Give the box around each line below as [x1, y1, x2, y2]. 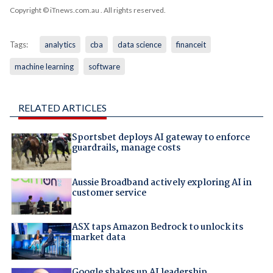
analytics [44, 40, 76, 50]
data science [117, 40, 161, 50]
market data [71, 230, 126, 246]
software [88, 62, 120, 72]
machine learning [14, 62, 74, 72]
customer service [71, 185, 146, 200]
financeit [175, 40, 206, 50]
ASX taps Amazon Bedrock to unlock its [71, 220, 243, 235]
